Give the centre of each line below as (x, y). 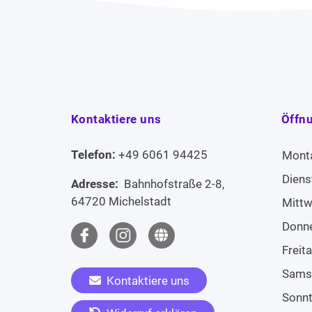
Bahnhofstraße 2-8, (173, 184)
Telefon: (95, 154)
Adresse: (96, 184)
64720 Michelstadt (121, 201)
